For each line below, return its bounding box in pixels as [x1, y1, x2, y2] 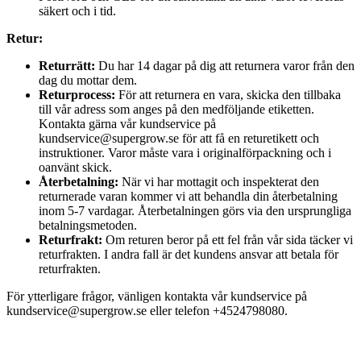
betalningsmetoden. [39, 218, 137, 232]
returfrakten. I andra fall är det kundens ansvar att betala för [39, 247, 338, 261]
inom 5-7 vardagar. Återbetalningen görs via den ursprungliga [39, 203, 351, 218]
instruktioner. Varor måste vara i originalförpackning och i [39, 145, 331, 160]
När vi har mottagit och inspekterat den [118, 174, 319, 189]
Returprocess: [39, 87, 115, 102]
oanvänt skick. [39, 160, 112, 174]
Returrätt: [39, 58, 95, 73]
